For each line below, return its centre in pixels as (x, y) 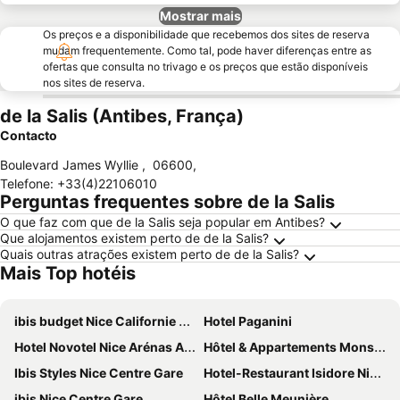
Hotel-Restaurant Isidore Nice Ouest (287, 373)
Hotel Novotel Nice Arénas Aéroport (99, 347)
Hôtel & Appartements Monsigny (289, 347)
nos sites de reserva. (94, 83)
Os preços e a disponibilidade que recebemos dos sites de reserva (206, 34)
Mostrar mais (200, 16)
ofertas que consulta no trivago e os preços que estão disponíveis (205, 67)
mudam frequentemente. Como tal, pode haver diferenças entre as (207, 50)
